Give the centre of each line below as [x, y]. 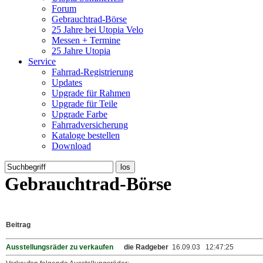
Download [71, 146]
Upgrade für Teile [85, 104]
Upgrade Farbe [80, 114]
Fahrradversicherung [90, 125]
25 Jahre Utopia [81, 51]
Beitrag [18, 225]
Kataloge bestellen [86, 135]
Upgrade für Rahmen [91, 93]
